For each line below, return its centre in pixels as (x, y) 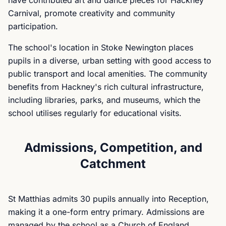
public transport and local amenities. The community (108, 74)
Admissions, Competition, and (113, 148)
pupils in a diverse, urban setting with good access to (110, 61)
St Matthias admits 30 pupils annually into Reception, (108, 199)
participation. (33, 26)
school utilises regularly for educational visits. (95, 113)
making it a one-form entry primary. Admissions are (106, 212)
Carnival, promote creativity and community (92, 13)
